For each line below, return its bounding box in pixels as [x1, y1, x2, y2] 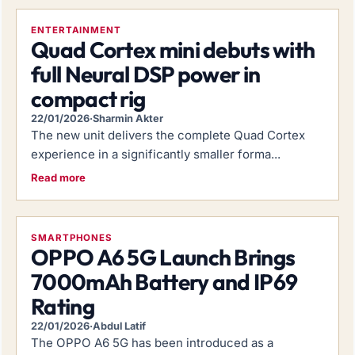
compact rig [31, 84, 146, 113]
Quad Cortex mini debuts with [31, 35, 315, 63]
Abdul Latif [93, 319, 146, 332]
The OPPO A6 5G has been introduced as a [31, 334, 273, 350]
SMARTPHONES [31, 231, 113, 243]
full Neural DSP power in [31, 59, 261, 88]
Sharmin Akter [93, 112, 163, 124]
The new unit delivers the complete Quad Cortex [31, 127, 305, 143]
